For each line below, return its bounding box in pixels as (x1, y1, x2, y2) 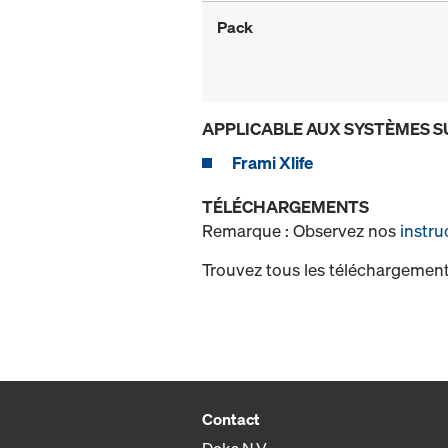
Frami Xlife (232, 151, 313, 175)
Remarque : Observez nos (202, 219, 400, 243)
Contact (202, 408, 260, 431)
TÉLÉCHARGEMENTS (202, 195, 369, 219)
